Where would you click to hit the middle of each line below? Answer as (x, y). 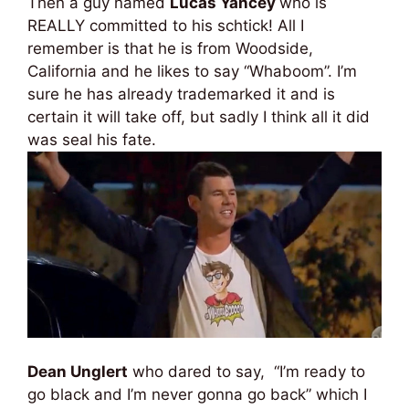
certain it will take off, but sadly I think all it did (199, 116)
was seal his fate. (92, 139)
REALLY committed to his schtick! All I (166, 25)
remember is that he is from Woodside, (170, 48)
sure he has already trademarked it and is (181, 94)
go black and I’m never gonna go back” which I (197, 394)
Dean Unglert (78, 372)
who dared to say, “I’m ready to (246, 372)
